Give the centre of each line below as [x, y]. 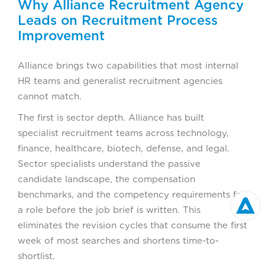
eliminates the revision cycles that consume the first [132, 225]
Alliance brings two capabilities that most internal [128, 65]
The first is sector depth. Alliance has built [111, 117]
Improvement [61, 35]
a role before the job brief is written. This [109, 210]
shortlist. [36, 256]
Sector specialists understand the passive [109, 164]
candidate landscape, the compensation [106, 179]
